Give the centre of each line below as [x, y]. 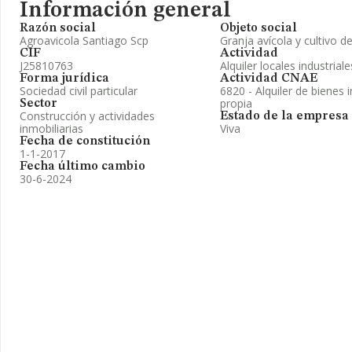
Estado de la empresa [284, 116]
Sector [38, 104]
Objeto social [258, 28]
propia [236, 103]
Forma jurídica [64, 79]
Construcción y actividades [87, 116]
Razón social [58, 28]
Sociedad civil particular [79, 91]
